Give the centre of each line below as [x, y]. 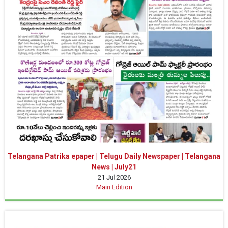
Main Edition [114, 187]
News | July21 [114, 167]
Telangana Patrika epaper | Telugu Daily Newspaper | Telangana [114, 156]
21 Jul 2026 [114, 178]
